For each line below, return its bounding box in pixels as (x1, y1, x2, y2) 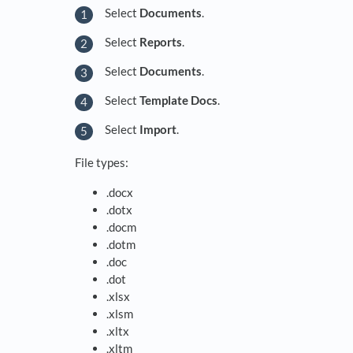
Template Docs (139, 92, 217, 107)
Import (139, 121, 176, 136)
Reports (139, 34, 182, 49)
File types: (75, 155, 128, 170)
